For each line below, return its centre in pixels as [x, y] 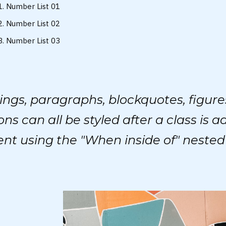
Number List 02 [33, 23]
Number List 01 [33, 6]
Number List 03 [33, 41]
